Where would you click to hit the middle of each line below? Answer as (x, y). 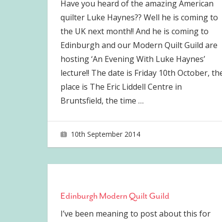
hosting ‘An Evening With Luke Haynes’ (133, 59)
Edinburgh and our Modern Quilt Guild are (139, 45)
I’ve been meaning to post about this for (135, 213)
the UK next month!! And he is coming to (134, 31)
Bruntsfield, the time (99, 101)
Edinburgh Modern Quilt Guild (115, 195)
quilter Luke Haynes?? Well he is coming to (139, 18)
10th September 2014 (105, 134)
